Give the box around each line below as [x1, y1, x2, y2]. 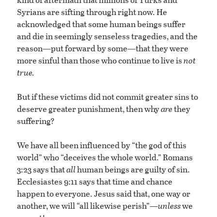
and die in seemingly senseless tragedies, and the [17, 30, 198, 43]
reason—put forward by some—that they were [17, 42, 188, 55]
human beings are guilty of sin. [76, 163, 190, 176]
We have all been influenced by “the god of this [17, 139, 186, 152]
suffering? [17, 115, 55, 127]
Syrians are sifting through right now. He [17, 6, 167, 18]
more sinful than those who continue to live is [17, 54, 184, 67]
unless [158, 200, 181, 212]
